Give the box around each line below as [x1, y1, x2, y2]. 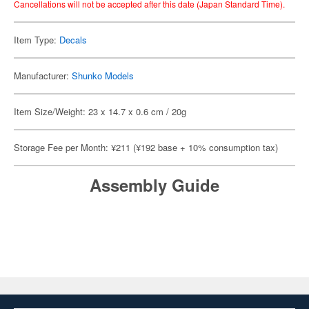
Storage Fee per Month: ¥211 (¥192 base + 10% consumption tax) [14, 141, 278, 154]
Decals [59, 33, 87, 46]
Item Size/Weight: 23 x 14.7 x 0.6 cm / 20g [14, 105, 186, 118]
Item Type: [14, 33, 59, 46]
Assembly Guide [90, 173, 219, 197]
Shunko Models [72, 69, 134, 82]
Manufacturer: [14, 69, 72, 82]
